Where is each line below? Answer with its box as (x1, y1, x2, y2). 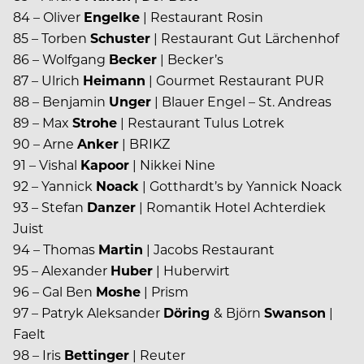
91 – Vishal (13, 156, 80, 174)
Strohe (72, 114, 117, 132)
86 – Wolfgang (13, 50, 109, 68)
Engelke (84, 8, 140, 26)
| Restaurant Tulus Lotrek (117, 114, 284, 132)
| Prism (141, 283, 188, 301)
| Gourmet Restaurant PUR (145, 71, 324, 89)
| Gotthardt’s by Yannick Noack (139, 177, 342, 195)
